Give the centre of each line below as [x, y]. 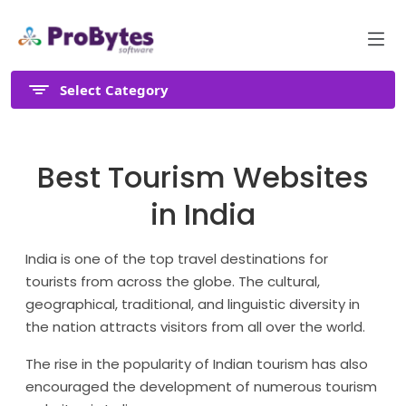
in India [203, 214]
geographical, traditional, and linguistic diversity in [193, 304]
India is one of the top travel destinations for [177, 259]
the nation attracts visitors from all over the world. [195, 327]
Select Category [114, 90]
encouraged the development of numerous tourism [201, 387]
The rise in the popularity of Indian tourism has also [197, 364]
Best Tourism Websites [203, 177]
